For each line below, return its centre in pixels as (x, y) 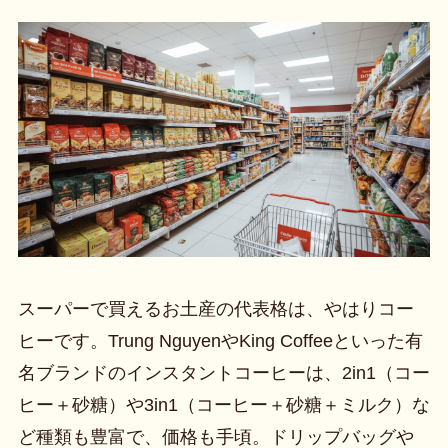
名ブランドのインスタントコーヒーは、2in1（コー (223, 372)
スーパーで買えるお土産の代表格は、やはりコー (215, 308)
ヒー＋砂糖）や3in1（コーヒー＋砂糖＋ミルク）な (223, 404)
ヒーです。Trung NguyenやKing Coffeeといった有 (220, 340)
